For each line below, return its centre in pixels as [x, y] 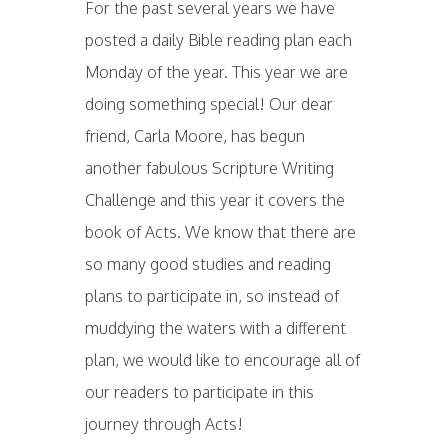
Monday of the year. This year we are [216, 72]
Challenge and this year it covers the [214, 200]
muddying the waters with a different [215, 328]
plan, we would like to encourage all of [222, 360]
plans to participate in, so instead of [211, 296]
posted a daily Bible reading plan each [218, 40]
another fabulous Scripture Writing [209, 168]
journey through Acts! [163, 424]
